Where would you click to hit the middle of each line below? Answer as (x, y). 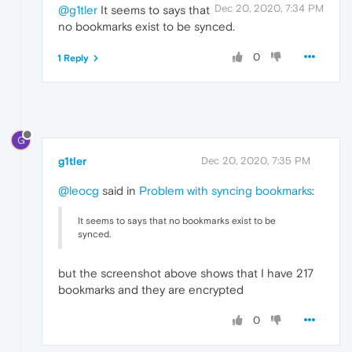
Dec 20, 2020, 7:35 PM (256, 160)
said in (119, 190)
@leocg (79, 190)
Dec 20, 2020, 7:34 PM (269, 9)
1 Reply (73, 59)
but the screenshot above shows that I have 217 (186, 273)
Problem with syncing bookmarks (225, 190)
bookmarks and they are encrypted (151, 289)
